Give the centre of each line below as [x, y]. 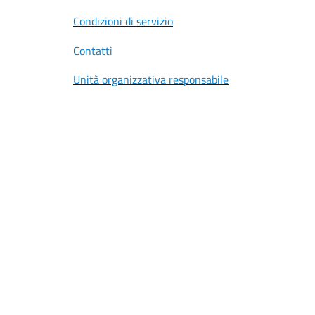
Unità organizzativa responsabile [151, 80]
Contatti [93, 50]
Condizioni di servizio [123, 21]
